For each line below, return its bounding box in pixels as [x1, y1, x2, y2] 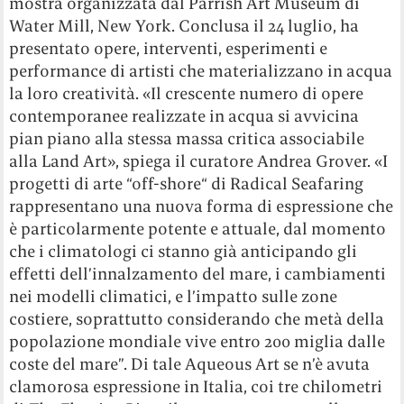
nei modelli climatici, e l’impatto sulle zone [9, 285, 338, 307]
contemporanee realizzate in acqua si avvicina [9, 105, 360, 126]
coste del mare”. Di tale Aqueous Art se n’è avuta [9, 353, 371, 374]
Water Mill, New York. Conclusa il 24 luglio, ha [9, 14, 360, 36]
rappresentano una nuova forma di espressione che [9, 195, 394, 216]
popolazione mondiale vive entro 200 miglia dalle [9, 330, 386, 352]
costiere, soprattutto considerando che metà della [9, 308, 385, 329]
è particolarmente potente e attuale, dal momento [9, 217, 387, 239]
